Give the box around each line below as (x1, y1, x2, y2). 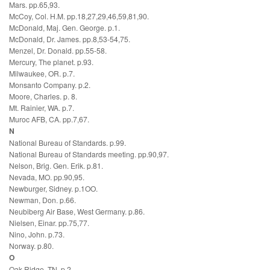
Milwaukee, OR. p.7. (9, 68, 75, 79)
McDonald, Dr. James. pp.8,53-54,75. (9, 34, 130, 45)
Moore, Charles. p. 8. (9, 91, 77, 102)
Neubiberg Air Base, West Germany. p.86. (9, 206, 145, 217)
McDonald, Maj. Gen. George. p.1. (9, 22, 120, 33)
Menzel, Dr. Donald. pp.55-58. (9, 45, 107, 56)
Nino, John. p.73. (9, 229, 64, 240)
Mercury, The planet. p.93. (9, 57, 93, 67)
